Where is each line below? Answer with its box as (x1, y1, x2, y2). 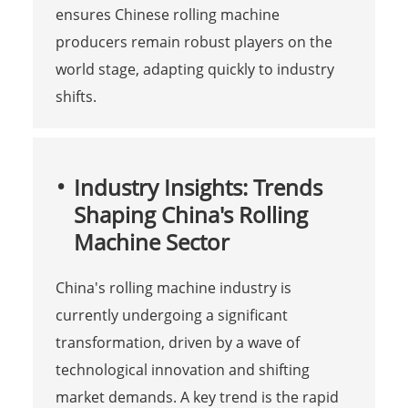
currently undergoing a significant (55, 305, 288, 326)
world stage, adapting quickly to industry (55, 59, 334, 80)
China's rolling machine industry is (55, 278, 291, 299)
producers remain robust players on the (55, 32, 332, 53)
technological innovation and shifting (55, 360, 310, 381)
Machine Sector (73, 227, 229, 258)
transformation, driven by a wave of (55, 332, 300, 353)
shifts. (55, 87, 97, 107)
